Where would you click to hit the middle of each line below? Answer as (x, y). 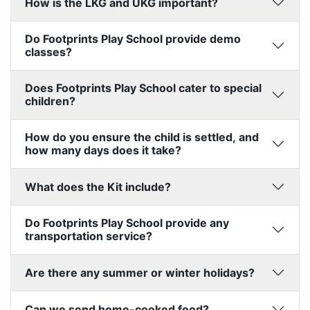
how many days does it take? (103, 151)
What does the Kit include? (98, 186)
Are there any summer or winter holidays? (140, 272)
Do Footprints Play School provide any (127, 223)
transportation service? (89, 236)
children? (50, 101)
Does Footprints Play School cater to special (143, 88)
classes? (48, 52)
